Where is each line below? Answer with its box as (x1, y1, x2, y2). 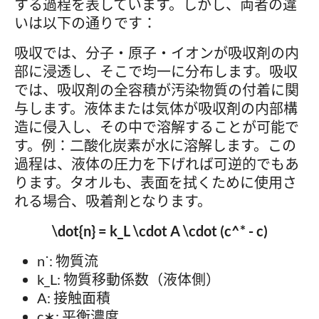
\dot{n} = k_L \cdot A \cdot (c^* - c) (51, 221, 268, 239)
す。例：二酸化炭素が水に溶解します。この (14, 136, 296, 154)
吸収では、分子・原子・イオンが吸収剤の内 (14, 43, 299, 61)
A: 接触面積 (37, 288, 110, 306)
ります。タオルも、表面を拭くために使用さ (14, 173, 297, 191)
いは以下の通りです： (14, 14, 157, 31)
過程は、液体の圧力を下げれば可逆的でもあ (14, 155, 299, 172)
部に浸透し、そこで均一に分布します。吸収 (14, 62, 298, 80)
